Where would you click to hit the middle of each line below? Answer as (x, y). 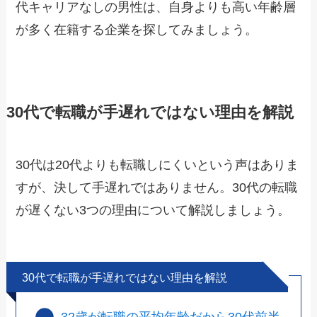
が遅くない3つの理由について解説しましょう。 (153, 210)
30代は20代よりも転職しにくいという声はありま (157, 165)
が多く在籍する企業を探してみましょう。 (137, 29)
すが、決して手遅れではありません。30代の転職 (157, 187)
